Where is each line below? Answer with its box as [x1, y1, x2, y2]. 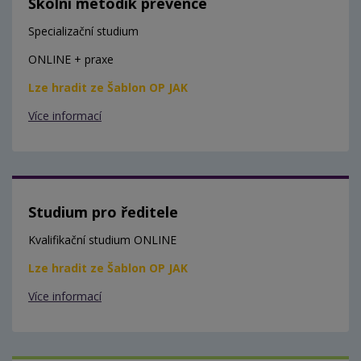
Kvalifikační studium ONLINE [28, 232, 176, 248]
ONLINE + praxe [28, 52, 114, 68]
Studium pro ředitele [28, 202, 178, 222]
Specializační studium [28, 23, 139, 39]
